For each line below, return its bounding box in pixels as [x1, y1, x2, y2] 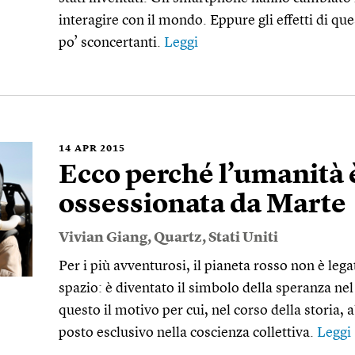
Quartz [154, 231, 202, 245]
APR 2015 [74, 144, 125, 154]
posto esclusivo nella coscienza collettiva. [59, 326, 317, 340]
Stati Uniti [208, 231, 278, 245]
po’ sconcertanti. [59, 36, 164, 50]
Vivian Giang [59, 231, 147, 245]
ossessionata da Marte [59, 192, 346, 219]
